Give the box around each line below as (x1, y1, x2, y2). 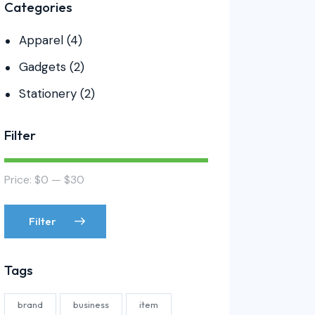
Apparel (18, 32, 63, 49)
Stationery (18, 86, 77, 102)
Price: (4, 172, 35, 188)
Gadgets (18, 59, 66, 75)
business (73, 299, 110, 311)
